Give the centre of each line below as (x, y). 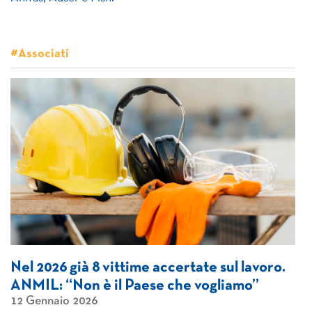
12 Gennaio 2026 (54, 301)
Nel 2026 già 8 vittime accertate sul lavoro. (148, 268)
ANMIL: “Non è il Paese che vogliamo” (135, 286)
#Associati (40, 54)
